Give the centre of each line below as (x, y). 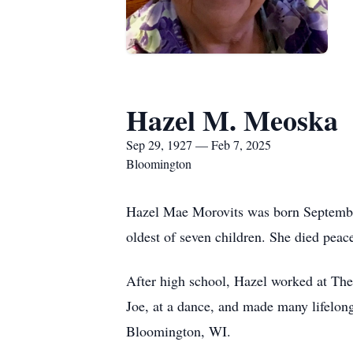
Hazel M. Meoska (232, 120)
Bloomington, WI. (181, 331)
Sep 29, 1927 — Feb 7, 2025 (199, 145)
